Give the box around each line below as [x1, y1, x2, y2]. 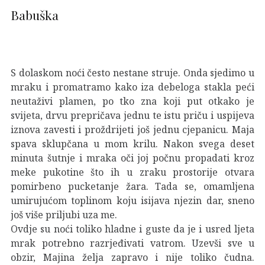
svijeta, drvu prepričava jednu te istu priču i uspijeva [11, 108, 254, 122]
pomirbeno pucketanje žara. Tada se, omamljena [11, 179, 254, 193]
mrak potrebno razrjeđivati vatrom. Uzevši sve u [11, 236, 254, 250]
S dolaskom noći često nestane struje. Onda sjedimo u [11, 66, 254, 79]
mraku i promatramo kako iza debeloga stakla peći [11, 80, 254, 93]
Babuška [11, 6, 59, 23]
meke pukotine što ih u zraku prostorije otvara [11, 165, 254, 179]
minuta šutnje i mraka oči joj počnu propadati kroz [11, 151, 254, 164]
